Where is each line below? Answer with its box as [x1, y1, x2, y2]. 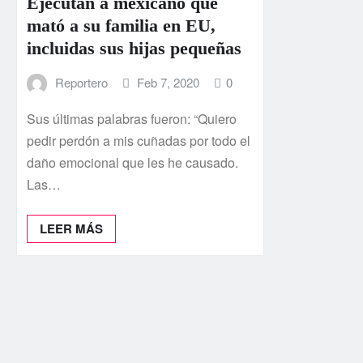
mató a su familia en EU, [27, 15, 216, 36]
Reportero [54, 73, 108, 91]
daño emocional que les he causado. [27, 152, 238, 172]
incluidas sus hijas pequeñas [27, 37, 241, 58]
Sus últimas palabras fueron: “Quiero [27, 109, 237, 128]
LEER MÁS [40, 219, 103, 237]
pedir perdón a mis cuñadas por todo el [27, 130, 250, 150]
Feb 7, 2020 [137, 73, 200, 91]
